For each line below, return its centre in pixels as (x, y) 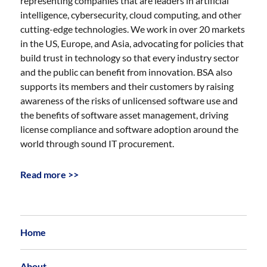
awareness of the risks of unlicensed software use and (129, 100)
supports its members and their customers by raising (127, 86)
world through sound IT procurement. (97, 143)
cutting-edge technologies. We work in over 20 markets (133, 29)
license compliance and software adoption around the (130, 129)
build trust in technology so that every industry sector (130, 57)
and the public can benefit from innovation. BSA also (127, 72)
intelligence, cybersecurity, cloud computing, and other (131, 14)
